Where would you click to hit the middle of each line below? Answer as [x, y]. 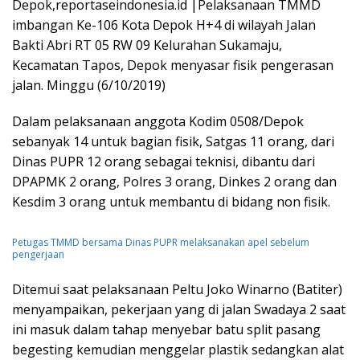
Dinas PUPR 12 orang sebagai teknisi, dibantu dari [164, 162]
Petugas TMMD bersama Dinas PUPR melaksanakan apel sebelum [161, 242]
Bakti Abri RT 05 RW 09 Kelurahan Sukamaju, [147, 45]
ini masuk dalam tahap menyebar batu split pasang [166, 329]
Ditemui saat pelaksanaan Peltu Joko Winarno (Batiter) [177, 289]
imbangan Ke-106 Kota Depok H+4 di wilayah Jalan [164, 25]
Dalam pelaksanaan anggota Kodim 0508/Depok [158, 121]
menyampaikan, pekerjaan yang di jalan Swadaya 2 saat [179, 309]
